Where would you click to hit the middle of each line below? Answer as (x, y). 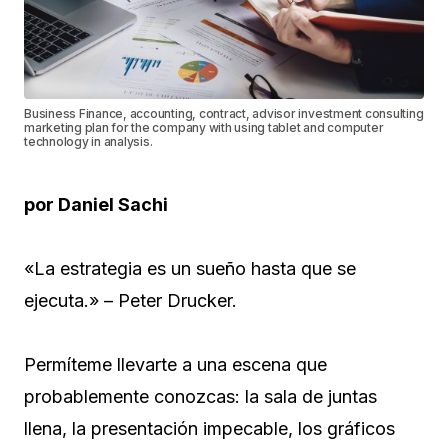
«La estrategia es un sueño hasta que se (190, 269)
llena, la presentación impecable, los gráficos (209, 429)
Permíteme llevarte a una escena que (175, 365)
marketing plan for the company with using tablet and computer (204, 128)
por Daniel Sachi (96, 205)
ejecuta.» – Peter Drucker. (130, 301)
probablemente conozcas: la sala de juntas (200, 397)
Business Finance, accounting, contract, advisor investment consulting (224, 114)
